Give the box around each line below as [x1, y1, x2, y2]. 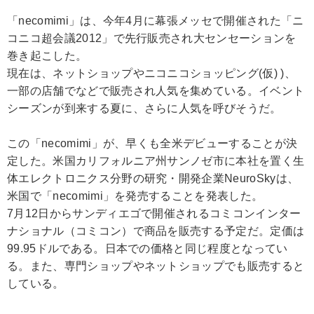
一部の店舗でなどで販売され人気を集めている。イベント [7, 85, 305, 97]
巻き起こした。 [7, 50, 88, 62]
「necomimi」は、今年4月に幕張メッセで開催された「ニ [7, 15, 304, 27]
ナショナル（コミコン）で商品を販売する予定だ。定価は [7, 225, 305, 237]
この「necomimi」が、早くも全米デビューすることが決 [7, 137, 298, 149]
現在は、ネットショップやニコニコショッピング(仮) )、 [7, 67, 296, 79]
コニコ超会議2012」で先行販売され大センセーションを [7, 32, 296, 44]
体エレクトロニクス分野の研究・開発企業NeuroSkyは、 [7, 172, 299, 184]
